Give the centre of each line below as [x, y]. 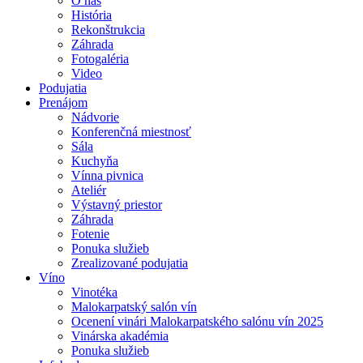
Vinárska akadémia [120, 336]
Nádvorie [95, 117]
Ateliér [89, 190]
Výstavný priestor [117, 205]
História [92, 15]
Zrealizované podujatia [130, 263]
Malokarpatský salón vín [134, 307]
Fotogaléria [100, 59]
